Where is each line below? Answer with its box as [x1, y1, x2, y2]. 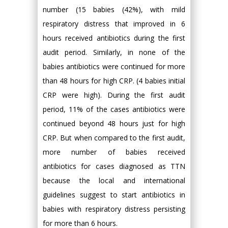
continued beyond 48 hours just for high [43, 119, 185, 128]
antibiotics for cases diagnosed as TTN [43, 161, 185, 171]
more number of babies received [43, 147, 185, 157]
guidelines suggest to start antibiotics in [43, 190, 185, 199]
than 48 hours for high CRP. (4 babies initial [43, 76, 185, 85]
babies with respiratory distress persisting [43, 204, 185, 214]
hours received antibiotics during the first [43, 33, 185, 43]
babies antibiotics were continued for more [43, 62, 185, 71]
